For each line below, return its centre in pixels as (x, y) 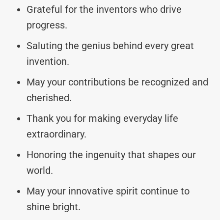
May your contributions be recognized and (117, 82)
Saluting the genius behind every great (110, 45)
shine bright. (54, 206)
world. (40, 170)
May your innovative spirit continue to (108, 191)
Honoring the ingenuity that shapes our (111, 154)
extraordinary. (56, 134)
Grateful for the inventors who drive (104, 9)
